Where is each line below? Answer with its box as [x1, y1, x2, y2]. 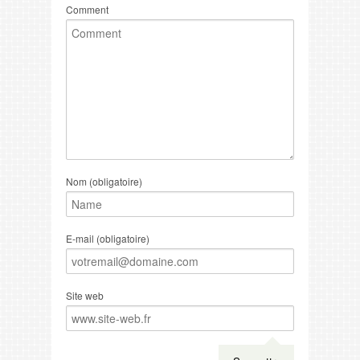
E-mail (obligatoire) [66, 231, 149, 245]
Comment [66, 2, 108, 16]
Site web [66, 288, 104, 302]
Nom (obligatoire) [66, 174, 142, 188]
